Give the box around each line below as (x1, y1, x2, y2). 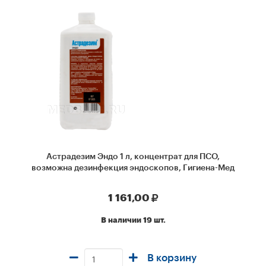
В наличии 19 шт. (100, 217, 166, 224)
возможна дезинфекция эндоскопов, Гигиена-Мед (31, 164, 235, 172)
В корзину (147, 253, 197, 263)
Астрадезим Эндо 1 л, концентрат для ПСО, (46, 153, 220, 161)
